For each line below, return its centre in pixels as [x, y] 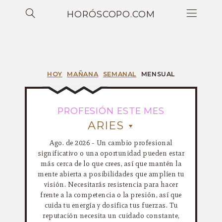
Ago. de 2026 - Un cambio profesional [111, 143]
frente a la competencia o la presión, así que [111, 195]
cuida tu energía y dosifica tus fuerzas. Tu [111, 205]
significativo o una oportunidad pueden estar [111, 153]
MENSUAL [158, 74]
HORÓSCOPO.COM [111, 14]
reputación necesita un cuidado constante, [111, 216]
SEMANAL [120, 74]
